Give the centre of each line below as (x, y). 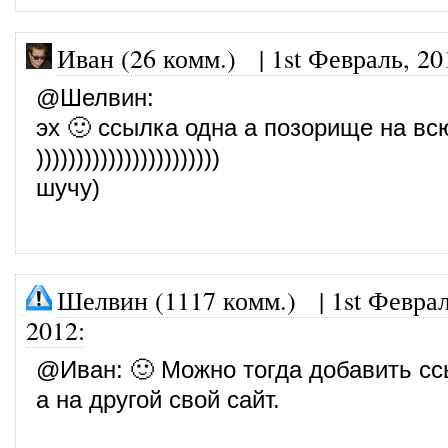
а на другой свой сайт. (158, 399)
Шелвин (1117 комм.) (176, 299)
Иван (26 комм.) (146, 57)
